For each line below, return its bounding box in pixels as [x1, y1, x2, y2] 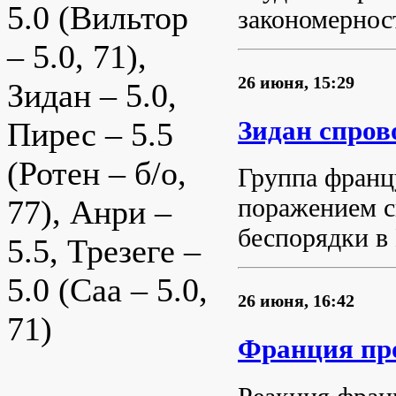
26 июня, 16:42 [238, 291, 354, 311]
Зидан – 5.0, [7, 77, 177, 115]
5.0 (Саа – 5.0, [7, 271, 208, 309]
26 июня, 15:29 [238, 72, 354, 92]
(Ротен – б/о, [7, 155, 187, 193]
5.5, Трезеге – [7, 232, 201, 270]
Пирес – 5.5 [7, 116, 173, 154]
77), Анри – [7, 194, 171, 232]
